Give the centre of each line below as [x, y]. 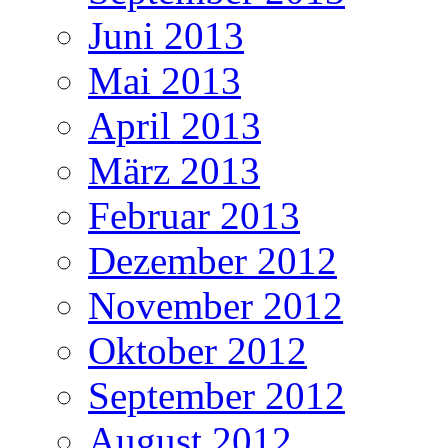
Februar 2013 [194, 216]
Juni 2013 [166, 36]
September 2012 [216, 396]
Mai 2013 [164, 81]
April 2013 [174, 126]
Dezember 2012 [212, 261]
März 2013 [174, 171]
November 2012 [215, 306]
